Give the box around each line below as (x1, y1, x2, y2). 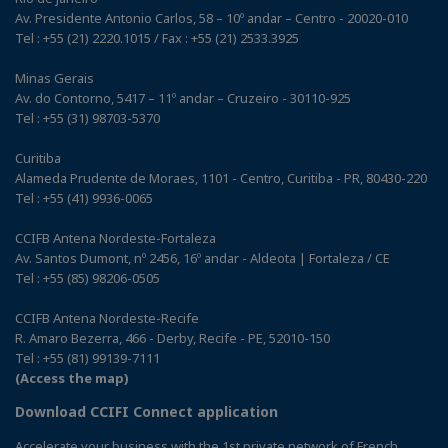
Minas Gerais (15, 68, 94, 87)
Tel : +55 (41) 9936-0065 (15, 188, 153, 207)
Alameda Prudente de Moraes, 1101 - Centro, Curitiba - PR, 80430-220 (15, 168, 427, 187)
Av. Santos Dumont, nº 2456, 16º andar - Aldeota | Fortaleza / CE (15, 248, 390, 267)
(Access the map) (15, 368, 129, 387)
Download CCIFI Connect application (15, 401, 278, 421)
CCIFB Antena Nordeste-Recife (15, 308, 199, 327)
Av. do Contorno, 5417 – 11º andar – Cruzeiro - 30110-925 (15, 88, 351, 107)
